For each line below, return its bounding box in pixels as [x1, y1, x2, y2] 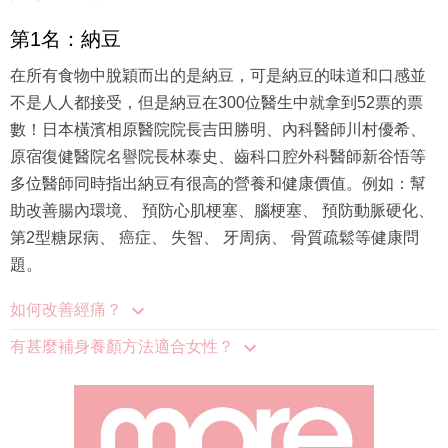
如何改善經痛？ [10, 281, 122, 299]
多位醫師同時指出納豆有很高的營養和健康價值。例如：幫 [10, 155, 426, 173]
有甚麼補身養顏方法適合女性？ [10, 318, 234, 336]
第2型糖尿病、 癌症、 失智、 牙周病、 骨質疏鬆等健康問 [10, 209, 419, 227]
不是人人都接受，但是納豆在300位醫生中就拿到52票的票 [10, 74, 423, 92]
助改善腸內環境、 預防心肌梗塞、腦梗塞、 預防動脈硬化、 [10, 182, 434, 200]
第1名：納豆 [10, 7, 121, 30]
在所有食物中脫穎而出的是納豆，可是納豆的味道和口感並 [10, 47, 426, 65]
